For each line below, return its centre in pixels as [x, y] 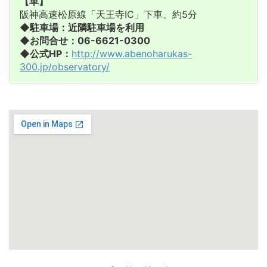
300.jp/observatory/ [65, 66]
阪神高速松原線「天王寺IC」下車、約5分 [108, 14]
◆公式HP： [46, 53]
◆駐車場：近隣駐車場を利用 [82, 27]
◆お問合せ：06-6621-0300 [85, 40]
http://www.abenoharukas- [132, 53]
